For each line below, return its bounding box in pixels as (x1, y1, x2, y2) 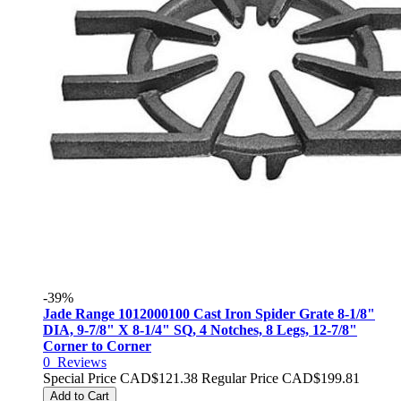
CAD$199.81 (282, 371, 360, 386)
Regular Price (201, 371, 278, 386)
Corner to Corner (43, 338, 151, 354)
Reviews (57, 354, 107, 370)
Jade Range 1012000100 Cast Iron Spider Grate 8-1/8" (43, 306, 375, 321)
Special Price (43, 371, 116, 386)
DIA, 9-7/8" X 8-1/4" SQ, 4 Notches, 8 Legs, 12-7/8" (43, 322, 357, 337)
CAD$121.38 (120, 371, 198, 386)
